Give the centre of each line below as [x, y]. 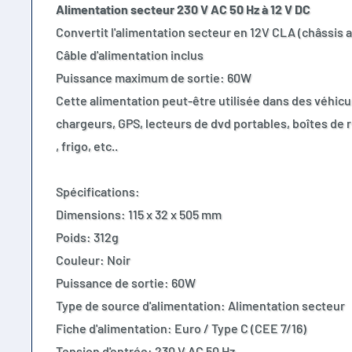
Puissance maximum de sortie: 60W [154, 78]
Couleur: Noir [93, 260]
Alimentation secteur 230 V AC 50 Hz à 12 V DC [183, 9]
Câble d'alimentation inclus [130, 55]
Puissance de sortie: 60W [126, 283]
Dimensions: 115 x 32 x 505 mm [139, 214]
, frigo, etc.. [87, 146]
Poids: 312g [87, 237]
